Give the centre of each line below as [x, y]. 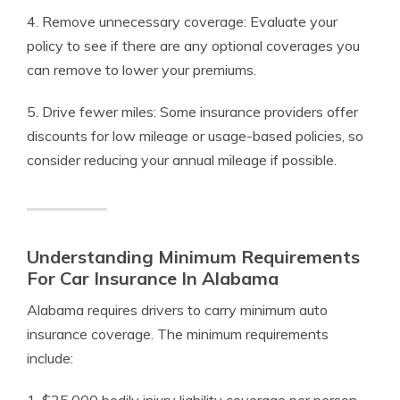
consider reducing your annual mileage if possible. [182, 160]
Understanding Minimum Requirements [193, 257]
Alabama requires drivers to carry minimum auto [177, 310]
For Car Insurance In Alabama [153, 279]
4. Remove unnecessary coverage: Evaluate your [182, 22]
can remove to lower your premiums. [142, 70]
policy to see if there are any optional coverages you [193, 46]
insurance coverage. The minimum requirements [178, 334]
